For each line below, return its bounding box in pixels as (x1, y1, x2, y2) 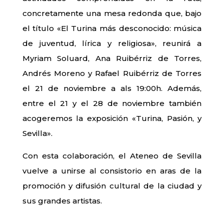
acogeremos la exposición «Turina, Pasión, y (22, 113, 202, 123)
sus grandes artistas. (22, 196, 102, 206)
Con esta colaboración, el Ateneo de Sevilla (22, 151, 202, 161)
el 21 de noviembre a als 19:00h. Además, (22, 83, 202, 93)
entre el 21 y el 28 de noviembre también (22, 98, 202, 108)
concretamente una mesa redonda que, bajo (22, 8, 202, 18)
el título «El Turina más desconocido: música (22, 23, 202, 33)
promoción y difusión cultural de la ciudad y (22, 181, 202, 191)
